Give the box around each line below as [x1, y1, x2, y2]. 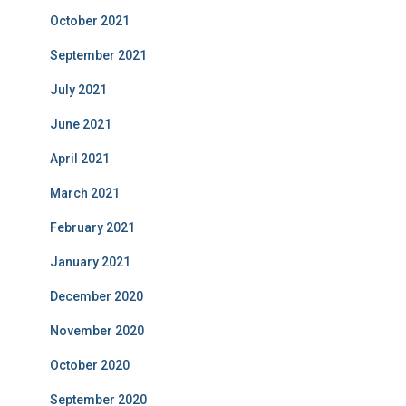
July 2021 [50, 82, 107, 98]
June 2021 [50, 117, 111, 132]
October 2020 [50, 358, 130, 373]
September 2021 [50, 48, 147, 63]
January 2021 [50, 255, 130, 270]
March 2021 [50, 186, 120, 201]
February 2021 [50, 220, 135, 236]
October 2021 [50, 14, 130, 29]
